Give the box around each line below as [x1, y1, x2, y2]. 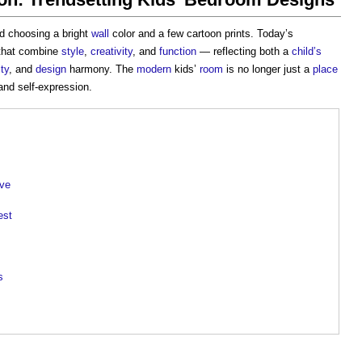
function [159, 45, 196, 57]
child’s [292, 45, 322, 57]
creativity [90, 45, 133, 57]
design [36, 63, 66, 75]
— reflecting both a [196, 45, 292, 57]
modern [137, 63, 171, 75]
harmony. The [66, 63, 137, 75]
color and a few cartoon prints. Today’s [109, 27, 293, 40]
